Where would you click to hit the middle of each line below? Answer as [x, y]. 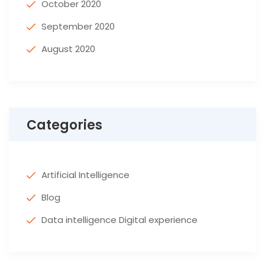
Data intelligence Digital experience [119, 219]
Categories [64, 125]
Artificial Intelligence [85, 174]
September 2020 [78, 26]
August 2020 [68, 49]
